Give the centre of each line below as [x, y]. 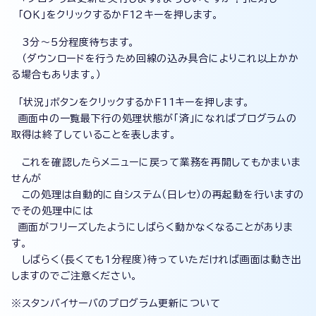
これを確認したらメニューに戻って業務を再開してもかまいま [156, 162]
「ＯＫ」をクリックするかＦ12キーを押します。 [115, 15]
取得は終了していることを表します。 [94, 135]
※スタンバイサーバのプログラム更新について [116, 303]
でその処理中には [53, 211]
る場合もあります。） [56, 75]
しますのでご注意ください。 [75, 276]
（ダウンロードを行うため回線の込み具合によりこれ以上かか [155, 59]
